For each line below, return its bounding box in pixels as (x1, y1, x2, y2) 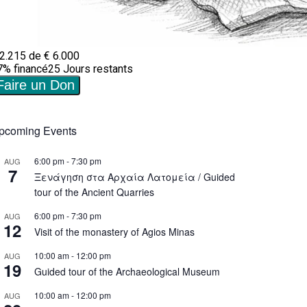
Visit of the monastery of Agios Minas (34, 224, 195, 238)
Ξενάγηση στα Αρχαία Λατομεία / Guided (34, 169, 235, 184)
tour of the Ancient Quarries (34, 184, 154, 199)
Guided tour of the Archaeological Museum (34, 264, 220, 278)
